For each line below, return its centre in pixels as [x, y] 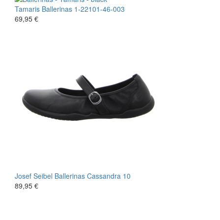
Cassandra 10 [109, 176]
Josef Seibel [34, 176]
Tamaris [27, 9]
